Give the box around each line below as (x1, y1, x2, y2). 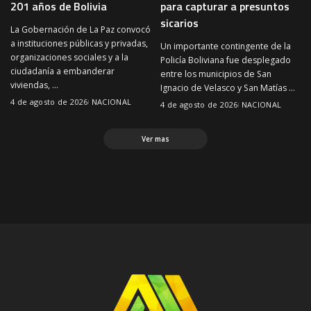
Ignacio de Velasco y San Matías (160, 82, 289, 94)
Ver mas (142, 134, 169, 144)
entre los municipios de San (160, 68, 271, 80)
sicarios (160, 15, 199, 31)
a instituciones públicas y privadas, (10, 37, 148, 49)
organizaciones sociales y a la (10, 51, 128, 63)
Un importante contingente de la (160, 40, 291, 52)
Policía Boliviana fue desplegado (160, 54, 291, 66)
